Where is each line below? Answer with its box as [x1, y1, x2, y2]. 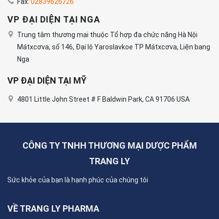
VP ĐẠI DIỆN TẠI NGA [7, 14, 101, 25]
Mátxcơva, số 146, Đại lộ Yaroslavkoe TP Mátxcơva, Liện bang [17, 43, 210, 51]
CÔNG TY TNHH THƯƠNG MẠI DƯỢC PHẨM [22, 140, 197, 151]
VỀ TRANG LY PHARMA [7, 203, 99, 214]
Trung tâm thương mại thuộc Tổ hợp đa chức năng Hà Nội [17, 31, 197, 39]
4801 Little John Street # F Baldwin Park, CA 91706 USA [17, 95, 190, 104]
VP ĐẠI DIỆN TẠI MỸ [7, 75, 87, 86]
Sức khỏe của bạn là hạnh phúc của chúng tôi [7, 176, 148, 184]
